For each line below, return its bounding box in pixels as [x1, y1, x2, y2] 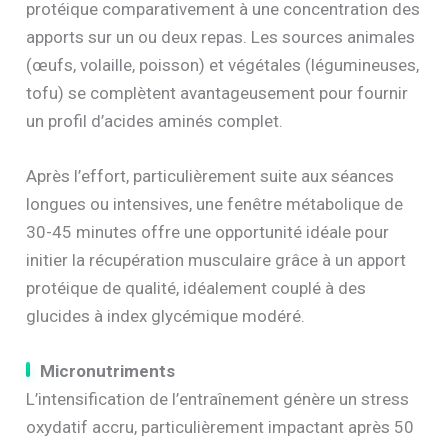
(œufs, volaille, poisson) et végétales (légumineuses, [26, 54, 420, 75]
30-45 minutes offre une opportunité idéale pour [26, 221, 390, 242]
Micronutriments [40, 361, 176, 382]
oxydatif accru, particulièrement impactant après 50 [26, 417, 415, 438]
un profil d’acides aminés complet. [26, 110, 284, 131]
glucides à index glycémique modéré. [26, 305, 306, 326]
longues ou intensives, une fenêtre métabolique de [26, 193, 404, 214]
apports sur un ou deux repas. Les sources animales [26, 26, 416, 47]
